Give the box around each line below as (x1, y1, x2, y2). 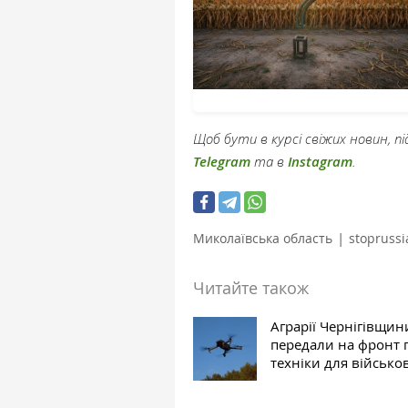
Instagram (288, 152, 352, 172)
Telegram (193, 152, 250, 172)
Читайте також (193, 277, 309, 300)
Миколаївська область (193, 229, 332, 248)
